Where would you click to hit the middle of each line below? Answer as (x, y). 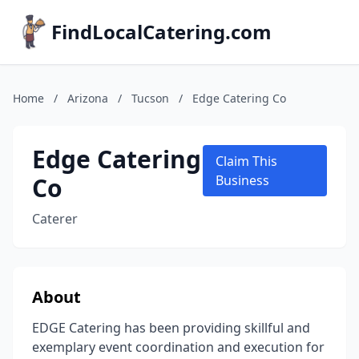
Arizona (88, 98)
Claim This (247, 161)
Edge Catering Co (239, 98)
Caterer (55, 219)
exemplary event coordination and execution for (178, 347)
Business (243, 180)
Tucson (150, 98)
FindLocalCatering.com (161, 32)
